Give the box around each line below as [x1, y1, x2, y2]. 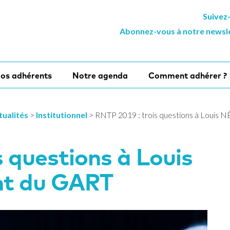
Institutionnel [36, 110, 87, 120]
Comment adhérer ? [148, 70, 227, 81]
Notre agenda [72, 70, 128, 81]
